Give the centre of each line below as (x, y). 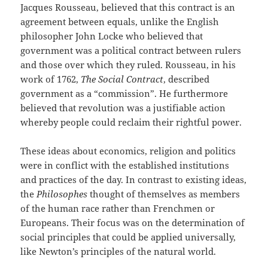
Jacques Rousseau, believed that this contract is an (128, 7)
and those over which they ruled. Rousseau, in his (128, 65)
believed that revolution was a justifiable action (123, 108)
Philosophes (62, 194)
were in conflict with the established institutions (125, 165)
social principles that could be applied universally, (128, 237)
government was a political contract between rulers (131, 51)
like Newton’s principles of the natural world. (118, 252)
